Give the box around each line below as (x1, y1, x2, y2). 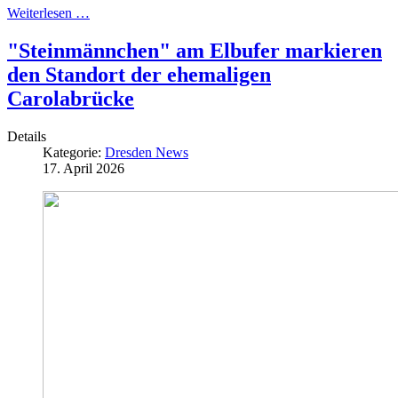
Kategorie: (43, 144, 105, 160)
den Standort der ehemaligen (7, 62, 271, 86)
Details (7, 128, 46, 144)
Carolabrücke (7, 86, 134, 110)
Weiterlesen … (7, 4, 90, 20)
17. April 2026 (43, 160, 124, 176)
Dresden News (105, 144, 188, 160)
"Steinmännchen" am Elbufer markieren (7, 38, 382, 62)
